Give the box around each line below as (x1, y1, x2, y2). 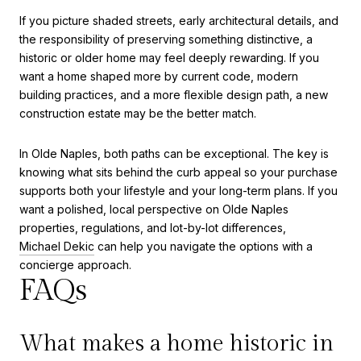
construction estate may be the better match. (19, 106, 256, 121)
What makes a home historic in (19, 330, 334, 358)
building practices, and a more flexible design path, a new (19, 88, 328, 102)
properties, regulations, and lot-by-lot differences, (19, 220, 286, 234)
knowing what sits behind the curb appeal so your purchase (19, 164, 338, 179)
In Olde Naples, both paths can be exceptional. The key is (19, 146, 329, 160)
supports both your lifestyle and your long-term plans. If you (19, 183, 338, 197)
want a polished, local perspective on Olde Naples (19, 201, 288, 216)
